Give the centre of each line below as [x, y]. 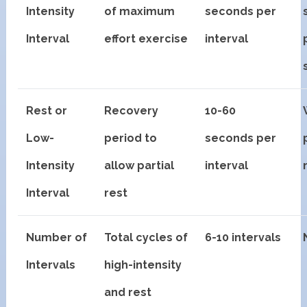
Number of [57, 237]
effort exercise [146, 38]
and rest [128, 292]
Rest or [47, 110]
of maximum [140, 11]
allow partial [139, 165]
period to [131, 138]
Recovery [132, 110]
